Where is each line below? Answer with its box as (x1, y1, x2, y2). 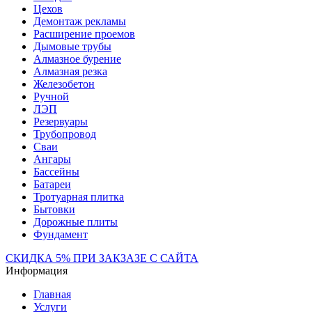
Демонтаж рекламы (33, 15, 126, 27)
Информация (6, 265, 68, 276)
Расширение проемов (33, 28, 135, 40)
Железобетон (33, 78, 95, 90)
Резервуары (33, 116, 88, 127)
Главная (33, 288, 71, 300)
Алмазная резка (33, 65, 107, 77)
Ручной (33, 91, 69, 102)
